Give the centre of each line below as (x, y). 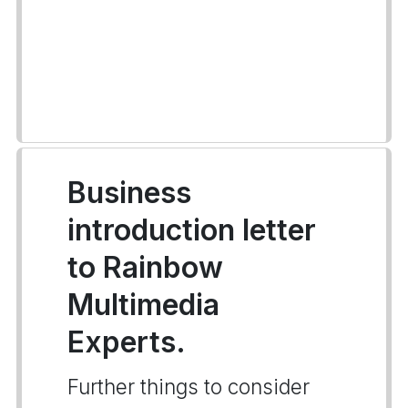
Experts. (127, 342)
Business (129, 193)
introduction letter (192, 230)
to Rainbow (145, 267)
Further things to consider (189, 387)
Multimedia (143, 305)
